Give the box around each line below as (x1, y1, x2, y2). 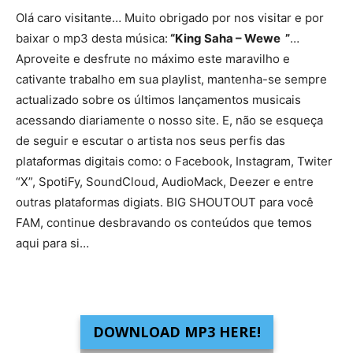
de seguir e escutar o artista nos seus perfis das (16, 133, 285, 149)
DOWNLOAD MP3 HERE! (92, 322, 261, 342)
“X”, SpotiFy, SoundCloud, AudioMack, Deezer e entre (16, 174, 314, 190)
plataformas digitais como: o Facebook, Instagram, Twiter (16, 154, 333, 169)
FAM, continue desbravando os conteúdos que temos (16, 215, 312, 231)
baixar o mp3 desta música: (16, 31, 168, 46)
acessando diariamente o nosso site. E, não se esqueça (16, 113, 323, 128)
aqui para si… (16, 236, 89, 251)
